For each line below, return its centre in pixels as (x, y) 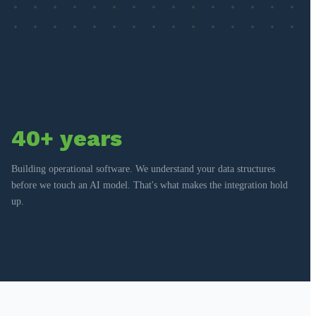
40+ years (67, 138)
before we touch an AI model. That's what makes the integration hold (150, 185)
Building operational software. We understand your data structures (143, 169)
